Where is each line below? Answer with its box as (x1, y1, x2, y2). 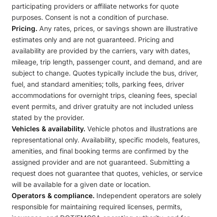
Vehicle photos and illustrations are (85, 124, 197, 133)
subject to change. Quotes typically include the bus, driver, (12, 69, 198, 77)
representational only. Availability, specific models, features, (12, 136, 200, 144)
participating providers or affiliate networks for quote (12, 2, 179, 10)
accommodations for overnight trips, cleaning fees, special (12, 91, 197, 99)
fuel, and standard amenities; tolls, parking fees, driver (12, 80, 184, 88)
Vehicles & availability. (12, 124, 85, 133)
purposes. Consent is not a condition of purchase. (12, 13, 169, 21)
